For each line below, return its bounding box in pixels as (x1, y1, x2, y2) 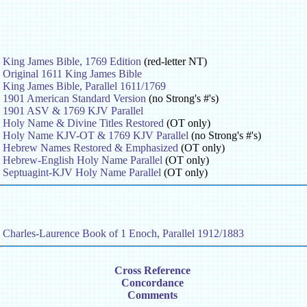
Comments (127, 288, 177, 301)
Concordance (121, 276, 184, 288)
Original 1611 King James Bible (3, 68, 142, 80)
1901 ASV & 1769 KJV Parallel (3, 105, 143, 117)
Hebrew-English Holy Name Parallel (3, 154, 162, 167)
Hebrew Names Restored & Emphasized (3, 142, 178, 154)
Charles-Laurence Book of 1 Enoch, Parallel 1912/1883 (3, 227, 244, 239)
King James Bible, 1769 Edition (3, 56, 141, 68)
